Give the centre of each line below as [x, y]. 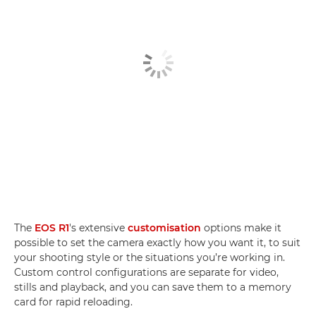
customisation [164, 228]
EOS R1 [52, 228]
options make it [241, 228]
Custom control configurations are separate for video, [146, 273]
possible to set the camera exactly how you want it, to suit [157, 243]
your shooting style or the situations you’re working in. [150, 258]
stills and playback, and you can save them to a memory [153, 287]
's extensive [98, 228]
